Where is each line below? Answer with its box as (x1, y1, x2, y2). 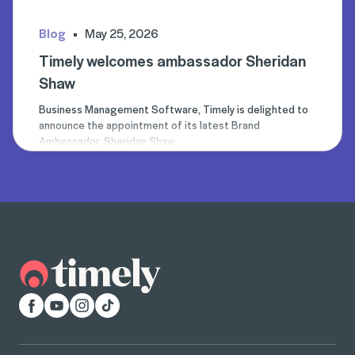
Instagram (69, 292, 124, 311)
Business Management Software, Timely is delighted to (39, 101, 308, 116)
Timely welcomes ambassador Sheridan (39, 48, 306, 71)
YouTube (44, 292, 90, 311)
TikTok (94, 292, 130, 311)
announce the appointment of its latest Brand (39, 116, 260, 132)
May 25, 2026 (85, 24, 158, 42)
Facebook (18, 292, 71, 311)
